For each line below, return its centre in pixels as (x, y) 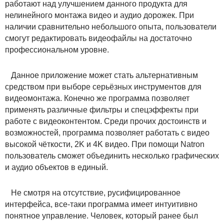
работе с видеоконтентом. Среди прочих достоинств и (106, 121)
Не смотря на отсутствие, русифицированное (93, 192)
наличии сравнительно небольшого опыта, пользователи (111, 26)
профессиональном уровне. (57, 49)
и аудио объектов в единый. (56, 167)
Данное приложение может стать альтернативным (101, 75)
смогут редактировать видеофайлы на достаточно (98, 38)
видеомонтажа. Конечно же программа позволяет (97, 98)
